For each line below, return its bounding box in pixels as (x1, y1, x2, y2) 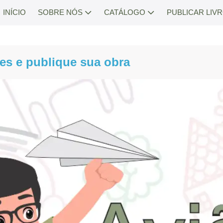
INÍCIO (3, 8, 26, 16)
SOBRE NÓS (38, 8, 85, 16)
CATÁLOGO (104, 8, 147, 16)
